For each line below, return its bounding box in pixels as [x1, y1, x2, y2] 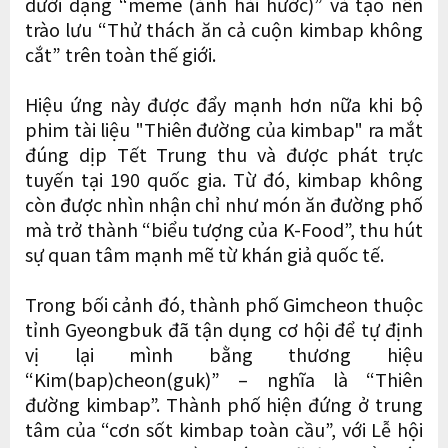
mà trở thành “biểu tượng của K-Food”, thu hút [25, 215, 423, 242]
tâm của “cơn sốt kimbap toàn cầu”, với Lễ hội [25, 415, 423, 442]
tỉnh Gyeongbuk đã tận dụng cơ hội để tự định [25, 315, 423, 342]
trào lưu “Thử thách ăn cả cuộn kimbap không [25, 15, 423, 42]
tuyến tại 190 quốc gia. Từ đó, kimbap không [25, 165, 423, 192]
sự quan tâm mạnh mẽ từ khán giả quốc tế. [25, 240, 384, 267]
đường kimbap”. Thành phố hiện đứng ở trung [25, 390, 423, 417]
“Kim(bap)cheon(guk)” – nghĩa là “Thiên [25, 365, 423, 392]
